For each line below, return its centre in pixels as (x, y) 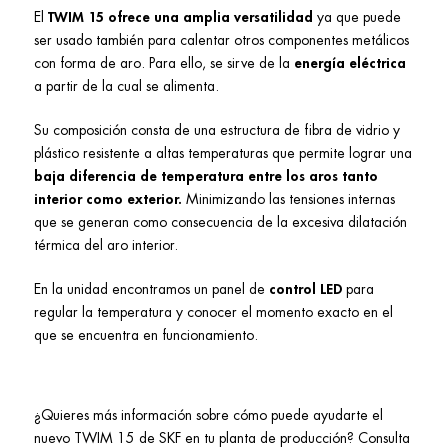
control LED (305, 289)
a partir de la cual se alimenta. (128, 86)
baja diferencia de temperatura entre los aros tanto (206, 176)
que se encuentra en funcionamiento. (146, 335)
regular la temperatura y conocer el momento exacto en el (213, 312)
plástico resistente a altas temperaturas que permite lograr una (223, 153)
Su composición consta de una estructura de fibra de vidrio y (217, 130)
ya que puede (357, 17)
